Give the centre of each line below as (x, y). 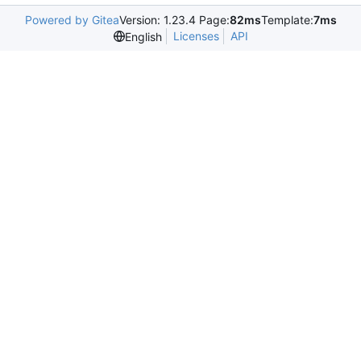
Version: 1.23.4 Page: (174, 20)
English (143, 36)
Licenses (196, 36)
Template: (287, 20)
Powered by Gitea (72, 20)
